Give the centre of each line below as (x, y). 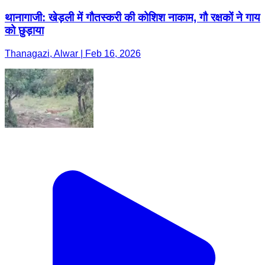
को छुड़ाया (24, 31)
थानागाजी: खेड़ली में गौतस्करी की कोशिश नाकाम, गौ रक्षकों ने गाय (132, 18)
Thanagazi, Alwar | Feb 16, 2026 (73, 54)
